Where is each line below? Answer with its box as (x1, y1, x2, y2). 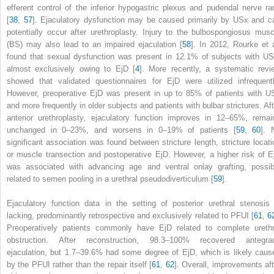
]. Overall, (174, 259, 212, 269)
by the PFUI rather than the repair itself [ (7, 259, 152, 269)
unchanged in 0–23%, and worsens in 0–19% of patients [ (7, 125, 236, 135)
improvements (212, 259, 265, 269)
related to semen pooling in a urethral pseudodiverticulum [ (7, 174, 213, 183)
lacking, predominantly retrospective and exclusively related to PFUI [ (7, 210, 254, 220)
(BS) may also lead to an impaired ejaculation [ (7, 39, 182, 49)
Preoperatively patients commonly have (7, 223, 159, 232)
